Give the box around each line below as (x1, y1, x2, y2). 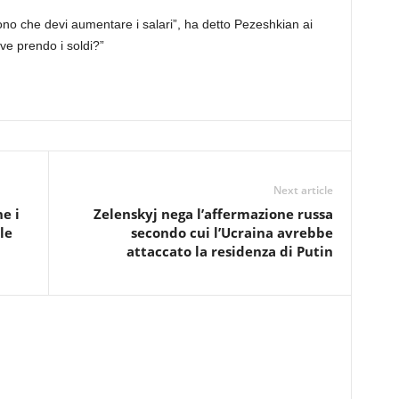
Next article (273, 183, 333, 198)
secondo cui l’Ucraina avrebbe (130, 224, 333, 241)
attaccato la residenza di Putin (126, 242, 333, 260)
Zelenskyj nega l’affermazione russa (93, 205, 333, 223)
